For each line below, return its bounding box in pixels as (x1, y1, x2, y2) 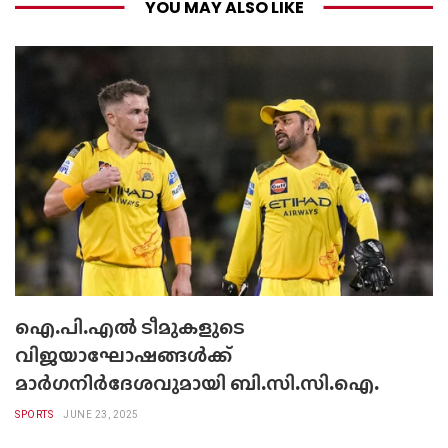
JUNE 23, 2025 (63, 409, 139, 421)
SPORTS (15, 409, 53, 421)
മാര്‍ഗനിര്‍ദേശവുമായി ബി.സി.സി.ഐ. (15, 369, 379, 398)
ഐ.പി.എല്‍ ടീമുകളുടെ (15, 313, 245, 342)
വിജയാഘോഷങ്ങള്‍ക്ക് (15, 341, 232, 370)
